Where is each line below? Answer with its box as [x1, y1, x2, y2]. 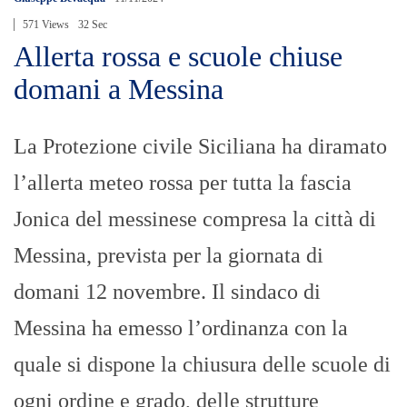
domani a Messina [14, 73, 223, 106]
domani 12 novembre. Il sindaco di [14, 280, 321, 304]
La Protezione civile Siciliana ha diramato [14, 134, 387, 159]
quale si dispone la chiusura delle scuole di [14, 352, 391, 377]
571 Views [23, 18, 69, 32]
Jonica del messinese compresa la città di [14, 207, 376, 232]
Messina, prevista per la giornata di [14, 243, 323, 268]
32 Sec [78, 18, 107, 32]
